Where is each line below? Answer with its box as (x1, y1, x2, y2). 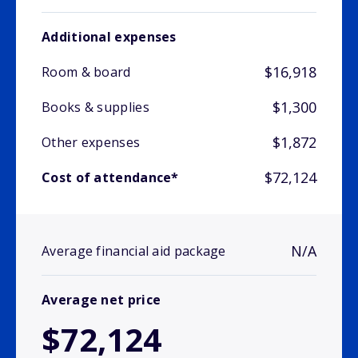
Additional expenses (42, 28, 177, 46)
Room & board (42, 63, 131, 82)
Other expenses (42, 133, 141, 152)
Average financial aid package (42, 242, 226, 261)
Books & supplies (42, 98, 149, 117)
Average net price (42, 291, 161, 309)
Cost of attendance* (42, 169, 179, 187)
